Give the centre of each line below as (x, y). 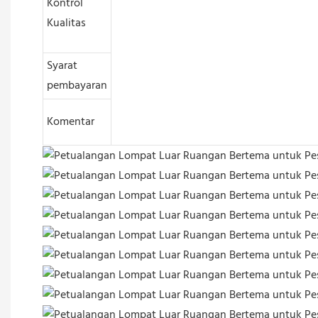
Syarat (62, 66)
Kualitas (66, 23)
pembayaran (77, 86)
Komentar (70, 122)
